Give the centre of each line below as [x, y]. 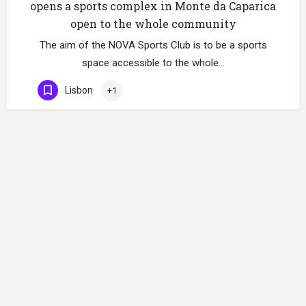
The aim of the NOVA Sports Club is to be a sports [153, 45]
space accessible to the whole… [153, 63]
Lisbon [79, 90]
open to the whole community [153, 24]
